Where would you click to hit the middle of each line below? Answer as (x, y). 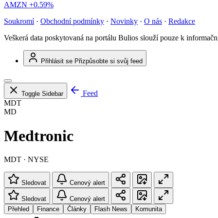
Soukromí (19, 21)
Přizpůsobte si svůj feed (109, 61)
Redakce (182, 21)
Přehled (18, 209)
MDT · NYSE (26, 160)
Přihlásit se (57, 61)
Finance (48, 209)
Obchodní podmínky (72, 21)
